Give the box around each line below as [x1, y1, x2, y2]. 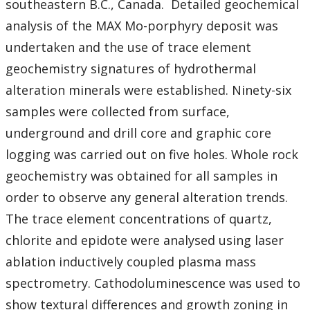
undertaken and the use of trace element [6, 39, 251, 56]
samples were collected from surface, [6, 103, 230, 120]
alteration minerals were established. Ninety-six [6, 82, 291, 99]
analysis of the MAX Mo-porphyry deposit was [6, 17, 278, 35]
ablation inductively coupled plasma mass [6, 253, 256, 271]
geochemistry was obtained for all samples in [6, 167, 277, 185]
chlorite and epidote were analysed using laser [6, 232, 284, 249]
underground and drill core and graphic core [6, 125, 271, 142]
